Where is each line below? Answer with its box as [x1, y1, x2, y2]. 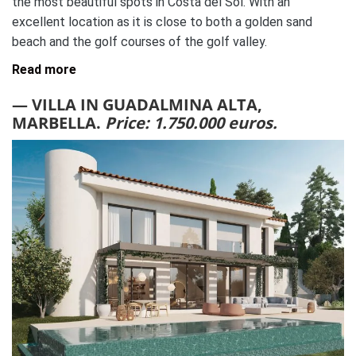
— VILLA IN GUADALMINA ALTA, [12, 94, 262, 116]
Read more [12, 62, 76, 78]
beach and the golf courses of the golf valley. [12, 34, 267, 50]
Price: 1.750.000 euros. [105, 112, 277, 134]
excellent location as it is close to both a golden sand [12, 14, 312, 30]
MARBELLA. [12, 112, 105, 134]
